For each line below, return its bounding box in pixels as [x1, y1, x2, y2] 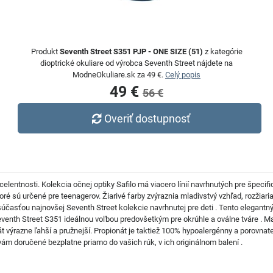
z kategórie [202, 47, 243, 56]
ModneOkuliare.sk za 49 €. [73, 70, 165, 79]
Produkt [30, 47, 60, 56]
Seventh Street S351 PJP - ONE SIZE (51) [59, 47, 203, 56]
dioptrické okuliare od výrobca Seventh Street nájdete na [40, 58, 233, 68]
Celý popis [165, 70, 200, 79]
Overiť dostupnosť [104, 112, 191, 125]
